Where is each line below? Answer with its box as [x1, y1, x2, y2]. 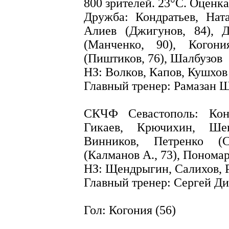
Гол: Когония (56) [84, 203, 176, 217]
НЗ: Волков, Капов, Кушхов [84, 65, 227, 79]
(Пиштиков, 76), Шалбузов [84, 52, 222, 65]
